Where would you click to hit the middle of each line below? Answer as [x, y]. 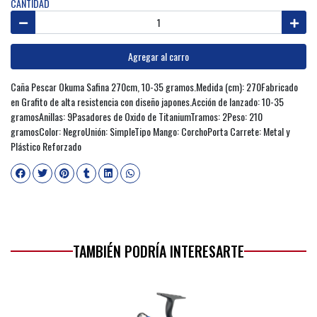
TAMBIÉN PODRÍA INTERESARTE [158, 251]
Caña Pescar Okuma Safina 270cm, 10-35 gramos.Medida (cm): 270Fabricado [154, 86]
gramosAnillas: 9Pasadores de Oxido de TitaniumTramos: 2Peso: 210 [137, 116]
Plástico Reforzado [46, 146]
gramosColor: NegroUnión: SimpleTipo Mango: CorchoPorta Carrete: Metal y [150, 131]
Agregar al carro [158, 57]
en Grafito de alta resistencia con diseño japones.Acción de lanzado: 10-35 [147, 101]
